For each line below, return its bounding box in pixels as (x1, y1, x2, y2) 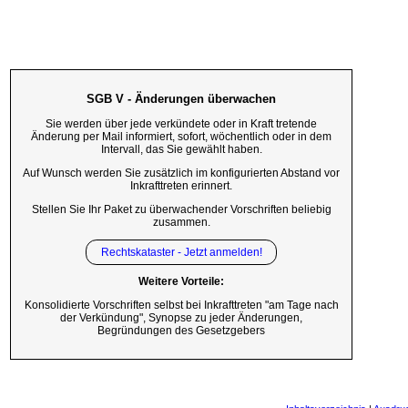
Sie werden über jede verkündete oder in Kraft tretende (46, 117, 317, 131)
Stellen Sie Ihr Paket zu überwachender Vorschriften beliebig (31, 202, 331, 216)
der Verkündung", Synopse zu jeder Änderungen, (60, 311, 302, 325)
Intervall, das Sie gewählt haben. (100, 143, 262, 157)
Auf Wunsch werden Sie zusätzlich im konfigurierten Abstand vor (23, 166, 340, 179)
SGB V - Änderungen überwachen (87, 91, 276, 106)
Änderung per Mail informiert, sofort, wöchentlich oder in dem (31, 130, 331, 144)
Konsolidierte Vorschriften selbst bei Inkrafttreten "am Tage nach (24, 299, 339, 312)
